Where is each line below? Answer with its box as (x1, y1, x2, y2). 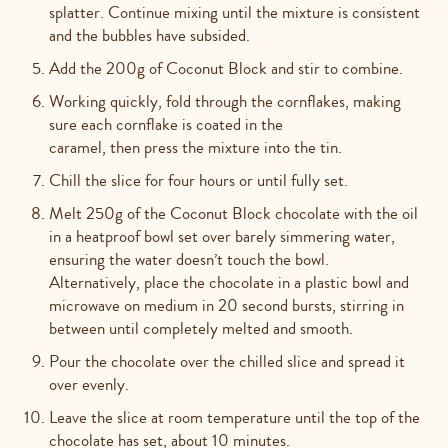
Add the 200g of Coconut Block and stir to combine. (49, 56, 403, 80)
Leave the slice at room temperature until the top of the (49, 405, 420, 429)
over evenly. (49, 372, 129, 396)
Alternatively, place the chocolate (49, 270, 278, 294)
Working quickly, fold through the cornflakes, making (49, 89, 401, 113)
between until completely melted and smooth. (49, 316, 353, 340)
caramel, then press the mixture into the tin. (49, 135, 342, 159)
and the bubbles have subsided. (49, 23, 250, 47)
